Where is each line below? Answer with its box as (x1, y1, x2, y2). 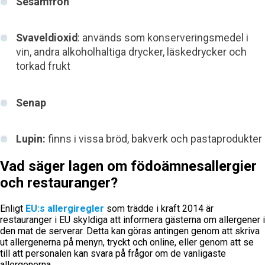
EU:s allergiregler (25, 203, 104, 215)
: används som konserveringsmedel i (77, 31, 248, 44)
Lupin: (15, 132, 46, 146)
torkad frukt (15, 60, 73, 73)
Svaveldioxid (15, 31, 77, 44)
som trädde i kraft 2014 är (104, 203, 214, 215)
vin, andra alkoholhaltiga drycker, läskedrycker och (15, 46, 247, 59)
